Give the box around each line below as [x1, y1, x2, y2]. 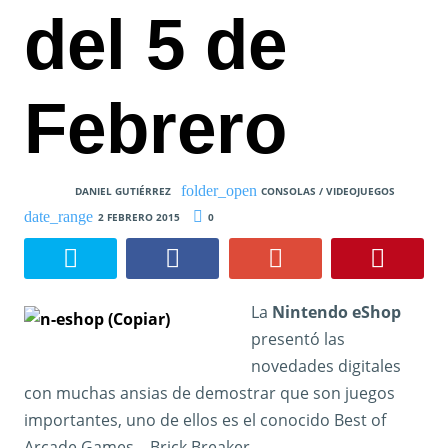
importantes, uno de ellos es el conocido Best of [24, 409, 386, 432]
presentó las [250, 328, 345, 351]
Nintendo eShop [271, 301, 401, 324]
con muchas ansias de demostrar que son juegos [24, 382, 395, 405]
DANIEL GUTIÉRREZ [75, 184, 171, 199]
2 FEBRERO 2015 [97, 209, 180, 224]
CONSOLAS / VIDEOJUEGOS [261, 184, 396, 199]
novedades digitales [250, 355, 401, 378]
